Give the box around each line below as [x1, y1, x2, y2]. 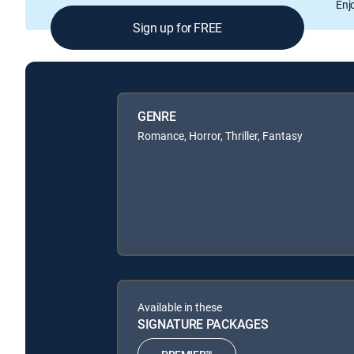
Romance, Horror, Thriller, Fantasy [137, 128, 303, 144]
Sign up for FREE [133, 18, 222, 36]
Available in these [137, 299, 222, 315]
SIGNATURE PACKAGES [137, 315, 269, 333]
